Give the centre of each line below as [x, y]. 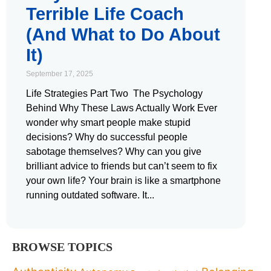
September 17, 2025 [60, 73]
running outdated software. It [87, 195]
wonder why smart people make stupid [108, 122]
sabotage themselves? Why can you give [114, 151]
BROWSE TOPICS [62, 247]
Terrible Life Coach [105, 14]
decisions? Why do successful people [107, 137]
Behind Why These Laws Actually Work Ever [122, 108]
